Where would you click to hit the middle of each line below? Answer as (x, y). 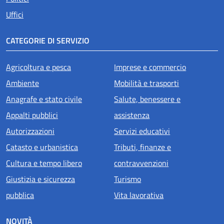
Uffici (15, 14)
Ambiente (22, 83)
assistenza (132, 115)
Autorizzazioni (30, 131)
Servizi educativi (142, 131)
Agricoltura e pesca (38, 67)
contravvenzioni (141, 163)
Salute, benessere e (147, 99)
